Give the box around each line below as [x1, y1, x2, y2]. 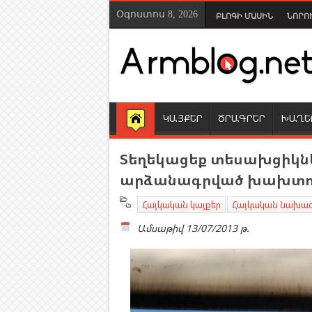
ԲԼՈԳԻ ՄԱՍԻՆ [216, 12, 273, 20]
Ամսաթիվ [137, 221, 183, 235]
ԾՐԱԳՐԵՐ [218, 111, 265, 125]
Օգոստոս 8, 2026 [116, 9, 198, 19]
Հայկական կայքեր [142, 198, 221, 211]
